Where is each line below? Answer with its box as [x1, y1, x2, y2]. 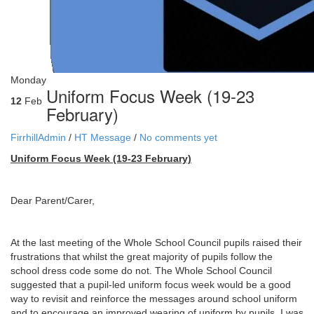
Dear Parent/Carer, [11, 195, 95, 206]
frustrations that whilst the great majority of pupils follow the [11, 251, 273, 262]
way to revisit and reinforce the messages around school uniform [11, 293, 297, 304]
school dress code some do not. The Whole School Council [11, 265, 272, 276]
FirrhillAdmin [11, 132, 66, 143]
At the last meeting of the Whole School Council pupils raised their [11, 237, 302, 248]
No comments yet [139, 132, 217, 143]
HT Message [74, 132, 131, 143]
